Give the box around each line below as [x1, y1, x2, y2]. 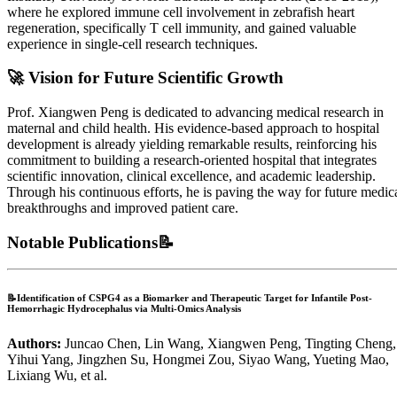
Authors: [7, 336, 61, 352]
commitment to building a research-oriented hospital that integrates [7, 152, 377, 167]
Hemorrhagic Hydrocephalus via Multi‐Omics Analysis [7, 303, 241, 315]
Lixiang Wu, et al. [7, 368, 107, 384]
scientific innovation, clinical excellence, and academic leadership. [7, 167, 376, 183]
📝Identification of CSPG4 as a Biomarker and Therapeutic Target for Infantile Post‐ [7, 292, 372, 304]
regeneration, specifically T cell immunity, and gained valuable [7, 19, 356, 35]
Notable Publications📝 [7, 232, 175, 252]
